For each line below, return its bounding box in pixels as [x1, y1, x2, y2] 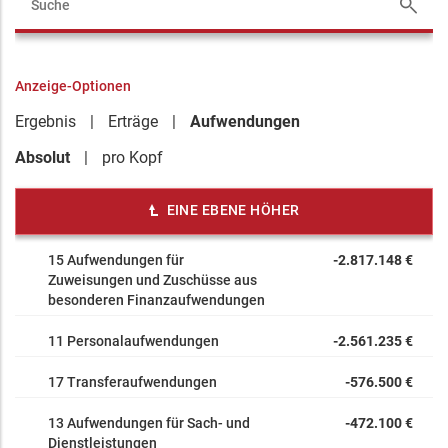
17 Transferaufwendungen [48, 374, 217, 390]
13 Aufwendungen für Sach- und [48, 415, 250, 431]
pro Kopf [102, 148, 163, 167]
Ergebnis [15, 112, 76, 131]
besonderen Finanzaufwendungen [48, 292, 265, 308]
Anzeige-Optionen [15, 78, 131, 94]
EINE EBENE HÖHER [166, 202, 300, 218]
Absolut [15, 148, 70, 167]
